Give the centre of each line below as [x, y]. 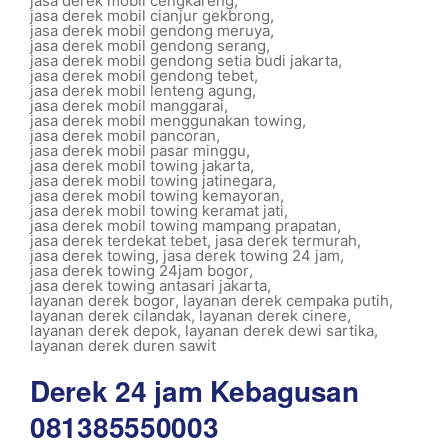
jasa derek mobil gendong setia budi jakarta [184, 60]
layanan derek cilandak [110, 315]
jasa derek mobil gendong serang [148, 45]
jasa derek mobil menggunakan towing [166, 120]
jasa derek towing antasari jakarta [148, 285]
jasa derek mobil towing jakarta [140, 165]
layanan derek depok [103, 330]
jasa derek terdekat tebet [118, 240]
